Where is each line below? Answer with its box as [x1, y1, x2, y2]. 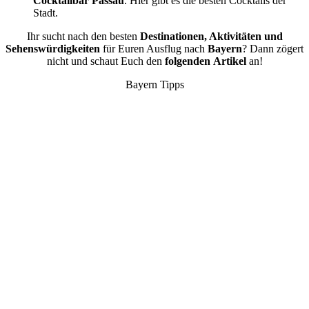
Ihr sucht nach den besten [26, 30, 140, 43]
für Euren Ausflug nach [103, 43, 208, 55]
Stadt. [33, 7, 58, 19]
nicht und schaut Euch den [46, 55, 165, 68]
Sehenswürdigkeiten [6, 43, 103, 55]
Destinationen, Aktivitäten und [139, 30, 283, 43]
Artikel [212, 55, 246, 68]
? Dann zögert [242, 43, 303, 55]
